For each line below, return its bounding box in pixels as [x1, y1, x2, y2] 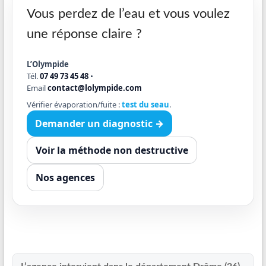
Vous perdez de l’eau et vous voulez [26, 7, 230, 20]
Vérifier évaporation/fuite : [26, 99, 122, 110]
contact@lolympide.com [47, 83, 142, 93]
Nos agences [35, 171, 95, 184]
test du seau [121, 99, 169, 110]
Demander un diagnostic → [34, 117, 164, 130]
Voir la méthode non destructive [35, 144, 188, 157]
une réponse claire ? [26, 27, 142, 40]
